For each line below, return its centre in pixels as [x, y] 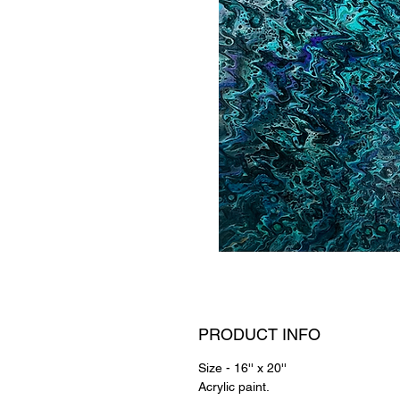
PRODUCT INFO [259, 335]
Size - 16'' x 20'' [242, 368]
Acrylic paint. [234, 387]
